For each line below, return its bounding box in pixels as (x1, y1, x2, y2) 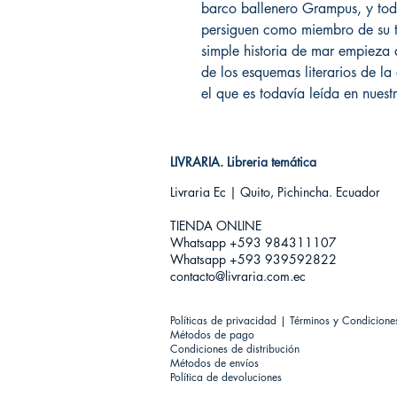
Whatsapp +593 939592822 (170, 251, 337, 268)
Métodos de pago (170, 327, 254, 342)
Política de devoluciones (170, 370, 282, 385)
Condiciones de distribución (170, 341, 300, 356)
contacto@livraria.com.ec (170, 268, 306, 284)
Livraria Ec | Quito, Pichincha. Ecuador (170, 183, 380, 200)
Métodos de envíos (170, 355, 259, 370)
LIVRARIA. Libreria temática (170, 153, 316, 170)
